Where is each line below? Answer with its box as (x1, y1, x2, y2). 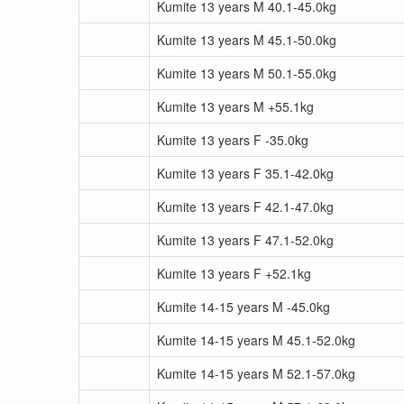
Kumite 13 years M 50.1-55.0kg (157, 64, 336, 82)
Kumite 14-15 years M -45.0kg (157, 298, 330, 316)
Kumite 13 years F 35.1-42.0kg (157, 164, 334, 182)
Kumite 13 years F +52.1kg (157, 264, 311, 282)
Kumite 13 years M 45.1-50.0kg (157, 31, 336, 49)
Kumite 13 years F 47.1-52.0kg (157, 231, 334, 249)
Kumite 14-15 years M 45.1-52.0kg (157, 331, 355, 349)
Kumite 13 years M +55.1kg (157, 97, 314, 115)
